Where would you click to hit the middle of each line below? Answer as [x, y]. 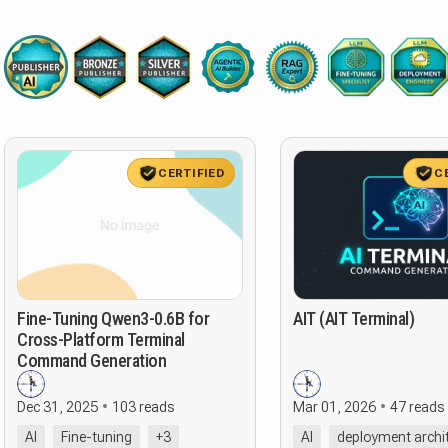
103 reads [143, 407]
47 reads [417, 407]
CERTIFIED [191, 172]
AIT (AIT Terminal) [353, 318]
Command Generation [91, 360]
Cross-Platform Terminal [101, 339]
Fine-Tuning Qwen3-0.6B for [113, 318]
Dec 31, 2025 [57, 407]
